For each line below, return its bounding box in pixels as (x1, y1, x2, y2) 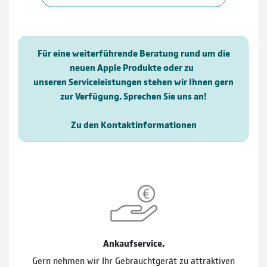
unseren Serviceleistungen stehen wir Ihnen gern (33, 74, 234, 88)
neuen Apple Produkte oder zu (70, 60, 197, 73)
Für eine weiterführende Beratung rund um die (37, 46, 230, 59)
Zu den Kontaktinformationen (70, 117, 197, 131)
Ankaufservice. (103, 236, 164, 249)
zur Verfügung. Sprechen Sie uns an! (60, 89, 207, 102)
